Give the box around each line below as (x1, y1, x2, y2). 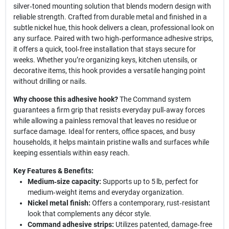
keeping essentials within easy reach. (13, 149, 130, 157)
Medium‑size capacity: (27, 177, 101, 186)
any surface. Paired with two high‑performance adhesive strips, (13, 34, 213, 43)
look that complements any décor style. (27, 210, 151, 218)
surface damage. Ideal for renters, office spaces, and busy (13, 127, 195, 136)
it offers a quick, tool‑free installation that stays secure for (13, 45, 196, 54)
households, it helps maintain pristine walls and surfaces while (13, 138, 209, 147)
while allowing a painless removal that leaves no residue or (13, 117, 197, 125)
